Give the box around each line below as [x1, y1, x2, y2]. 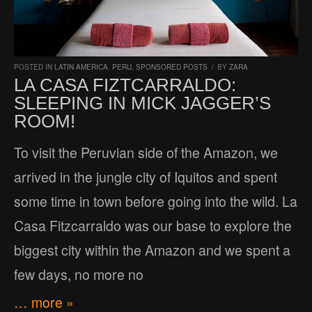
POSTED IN [14, 61, 54, 72]
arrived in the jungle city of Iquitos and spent [14, 166, 277, 187]
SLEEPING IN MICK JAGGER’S [14, 92, 271, 114]
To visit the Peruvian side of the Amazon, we [14, 142, 278, 162]
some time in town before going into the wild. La [14, 191, 297, 211]
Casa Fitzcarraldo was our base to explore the [14, 215, 292, 235]
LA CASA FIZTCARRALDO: [14, 74, 236, 95]
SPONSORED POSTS [136, 61, 208, 72]
